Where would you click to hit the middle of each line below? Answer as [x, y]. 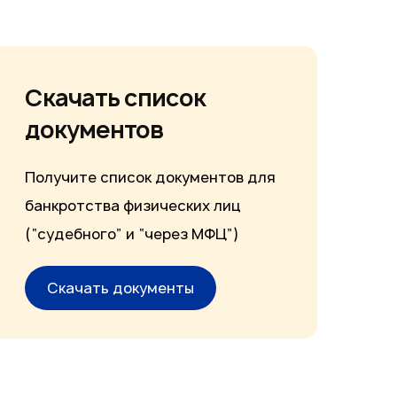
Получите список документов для [150, 177]
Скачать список [115, 97]
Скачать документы [120, 288]
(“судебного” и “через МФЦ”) [132, 234]
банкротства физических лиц [132, 205]
